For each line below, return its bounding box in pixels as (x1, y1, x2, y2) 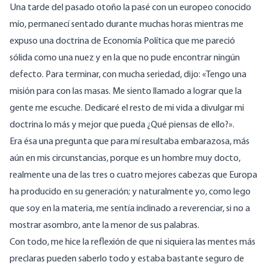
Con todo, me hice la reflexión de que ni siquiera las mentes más (10, 237, 255, 248)
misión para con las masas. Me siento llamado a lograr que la (10, 87, 242, 97)
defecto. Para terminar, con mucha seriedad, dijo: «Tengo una (10, 70, 246, 80)
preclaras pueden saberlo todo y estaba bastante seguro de (10, 254, 244, 264)
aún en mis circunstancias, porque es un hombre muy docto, (10, 154, 240, 164)
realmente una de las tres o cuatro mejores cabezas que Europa (10, 170, 257, 181)
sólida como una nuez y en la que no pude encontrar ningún (10, 53, 240, 63)
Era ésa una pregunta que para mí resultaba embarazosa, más (10, 137, 249, 147)
